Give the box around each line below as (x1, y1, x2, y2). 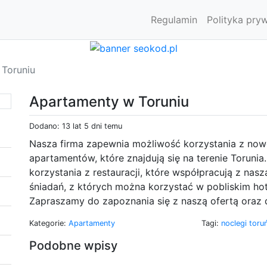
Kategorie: (29, 218, 69, 228)
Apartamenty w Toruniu (29, 92, 189, 110)
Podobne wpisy (29, 238, 117, 253)
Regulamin (151, 14, 197, 26)
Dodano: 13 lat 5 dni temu (29, 121, 122, 131)
